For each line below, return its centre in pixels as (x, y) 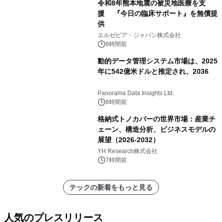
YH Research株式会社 (127, 151)
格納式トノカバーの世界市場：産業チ (156, 119)
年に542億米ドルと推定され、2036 (153, 71)
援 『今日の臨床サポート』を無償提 (157, 13)
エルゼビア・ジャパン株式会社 (139, 35)
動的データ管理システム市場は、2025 (157, 61)
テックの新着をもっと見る (111, 187)
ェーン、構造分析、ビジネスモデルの (156, 129)
